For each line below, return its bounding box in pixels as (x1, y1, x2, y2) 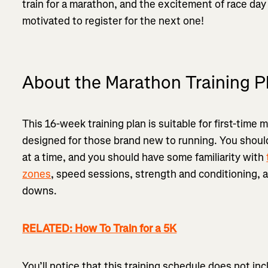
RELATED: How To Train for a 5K (22, 221, 177, 236)
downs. (22, 183, 57, 198)
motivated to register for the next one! (22, 13, 205, 28)
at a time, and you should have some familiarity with (22, 150, 267, 165)
